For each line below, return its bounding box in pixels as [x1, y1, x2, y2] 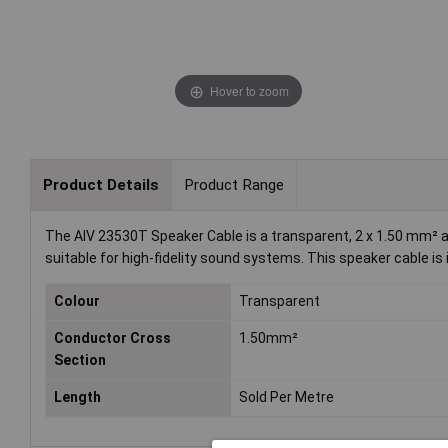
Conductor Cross [54, 330, 171, 347]
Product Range [183, 175, 284, 194]
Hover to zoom [209, 81, 289, 99]
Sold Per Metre [239, 389, 335, 406]
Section [54, 352, 106, 369]
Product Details [42, 175, 159, 194]
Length [54, 389, 101, 406]
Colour [54, 293, 100, 310]
